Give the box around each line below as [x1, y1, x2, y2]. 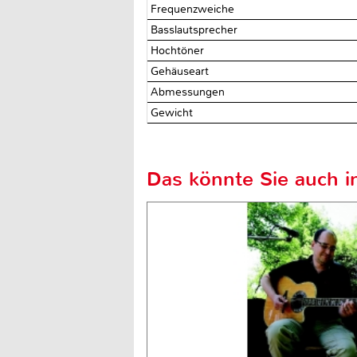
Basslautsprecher [151, 22, 241, 37]
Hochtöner [151, 43, 208, 57]
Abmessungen [151, 84, 229, 99]
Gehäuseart [151, 64, 213, 78]
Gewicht [151, 105, 197, 120]
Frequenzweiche [151, 2, 238, 16]
